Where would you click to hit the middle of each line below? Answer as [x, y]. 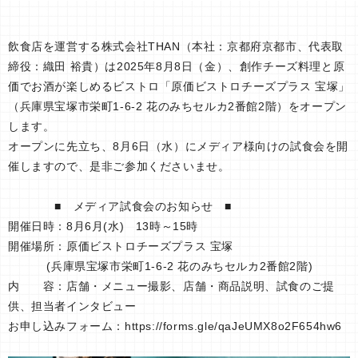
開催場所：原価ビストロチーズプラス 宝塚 [121, 246]
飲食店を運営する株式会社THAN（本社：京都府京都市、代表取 [176, 46]
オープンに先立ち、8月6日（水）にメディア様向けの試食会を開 [179, 146]
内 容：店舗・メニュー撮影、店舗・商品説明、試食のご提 [171, 286]
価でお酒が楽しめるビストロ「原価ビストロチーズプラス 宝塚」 [179, 86]
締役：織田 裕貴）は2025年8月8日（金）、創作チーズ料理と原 [177, 66]
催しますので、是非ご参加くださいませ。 [119, 166]
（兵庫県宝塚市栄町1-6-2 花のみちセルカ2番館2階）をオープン [177, 106]
